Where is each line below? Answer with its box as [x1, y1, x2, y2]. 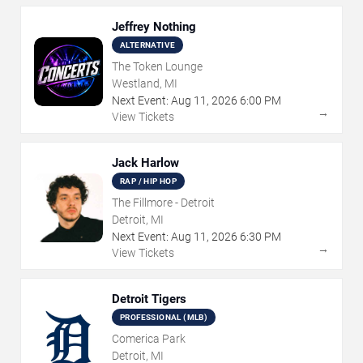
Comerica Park [112, 332, 186, 346]
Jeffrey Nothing [112, 19, 196, 35]
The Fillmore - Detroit [112, 196, 215, 210]
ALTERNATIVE [120, 41, 176, 50]
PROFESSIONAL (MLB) [120, 313, 208, 322]
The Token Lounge [112, 60, 203, 74]
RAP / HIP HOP [120, 177, 177, 186]
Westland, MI [112, 77, 177, 91]
